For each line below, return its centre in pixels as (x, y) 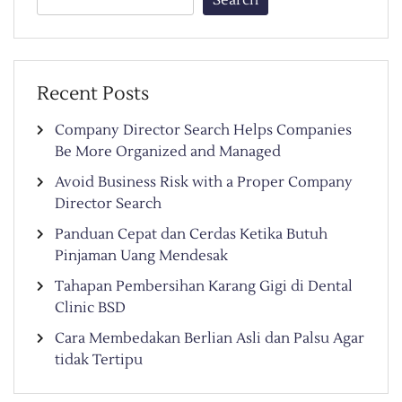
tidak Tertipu (99, 360)
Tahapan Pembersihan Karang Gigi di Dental (204, 287)
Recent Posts (93, 94)
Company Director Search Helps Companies (203, 131)
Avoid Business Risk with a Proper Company (204, 183)
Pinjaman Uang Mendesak (141, 256)
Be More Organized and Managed (168, 152)
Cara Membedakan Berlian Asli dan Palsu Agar (210, 339)
